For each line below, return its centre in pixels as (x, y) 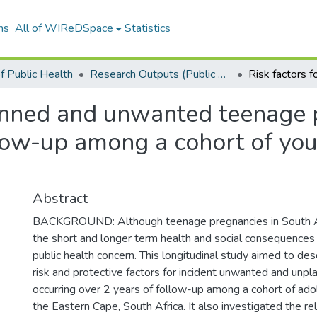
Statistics (147, 28)
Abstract (60, 198)
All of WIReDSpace (64, 28)
